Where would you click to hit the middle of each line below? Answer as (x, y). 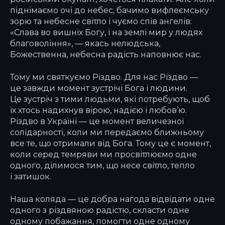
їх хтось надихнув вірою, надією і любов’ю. (98, 110)
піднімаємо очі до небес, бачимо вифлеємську (109, 10)
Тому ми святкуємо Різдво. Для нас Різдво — (104, 77)
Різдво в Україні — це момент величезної (97, 121)
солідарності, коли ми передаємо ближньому (107, 132)
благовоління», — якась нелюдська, (85, 43)
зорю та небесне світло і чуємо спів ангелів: (101, 21)
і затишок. (31, 176)
